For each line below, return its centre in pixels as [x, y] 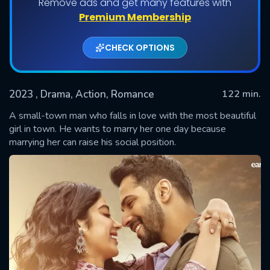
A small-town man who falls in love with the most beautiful [133, 115]
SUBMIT [135, 143]
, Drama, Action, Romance [95, 94]
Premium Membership [135, 17]
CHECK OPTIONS [140, 47]
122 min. [241, 94]
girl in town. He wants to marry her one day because [118, 129]
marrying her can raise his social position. [93, 142]
